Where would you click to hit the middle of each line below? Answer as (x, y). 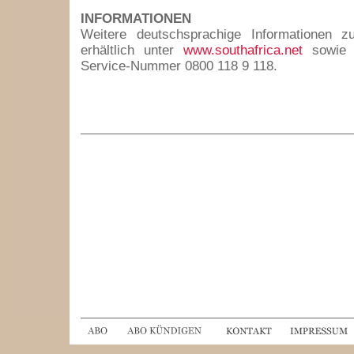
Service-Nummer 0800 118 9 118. (179, 66)
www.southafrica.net (243, 50)
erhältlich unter (132, 50)
